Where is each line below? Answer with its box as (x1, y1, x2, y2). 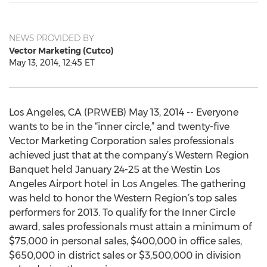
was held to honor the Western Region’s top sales (9, 193, 237, 204)
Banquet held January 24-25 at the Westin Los (9, 164, 220, 175)
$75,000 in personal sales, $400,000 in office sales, (9, 235, 242, 247)
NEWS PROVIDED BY (9, 33, 94, 44)
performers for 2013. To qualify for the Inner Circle (9, 207, 235, 218)
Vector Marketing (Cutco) (9, 45, 114, 56)
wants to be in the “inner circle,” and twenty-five (9, 121, 229, 132)
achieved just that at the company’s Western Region (9, 150, 249, 161)
